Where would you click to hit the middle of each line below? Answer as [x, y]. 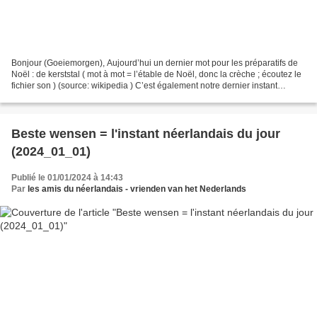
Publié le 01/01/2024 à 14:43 [67, 177]
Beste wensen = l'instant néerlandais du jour [146, 133]
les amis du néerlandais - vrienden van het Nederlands [137, 189]
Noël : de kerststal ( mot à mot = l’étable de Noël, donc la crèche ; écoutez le [156, 74]
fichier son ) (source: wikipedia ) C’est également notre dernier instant [144, 85]
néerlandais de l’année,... [60, 97]
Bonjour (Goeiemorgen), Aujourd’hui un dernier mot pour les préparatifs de [155, 63]
